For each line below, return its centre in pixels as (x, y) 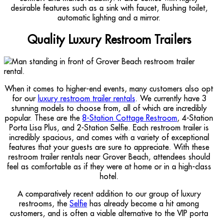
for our (25, 98)
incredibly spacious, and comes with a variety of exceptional (109, 137)
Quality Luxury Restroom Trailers (109, 39)
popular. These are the (44, 118)
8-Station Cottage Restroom (130, 118)
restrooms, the (44, 203)
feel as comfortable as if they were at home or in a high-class (109, 166)
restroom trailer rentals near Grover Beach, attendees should (109, 156)
